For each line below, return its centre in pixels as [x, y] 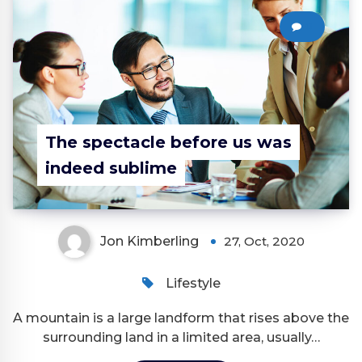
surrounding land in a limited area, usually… [181, 338]
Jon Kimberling [149, 242]
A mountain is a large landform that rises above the [181, 318]
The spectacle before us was [168, 143]
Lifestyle [193, 284]
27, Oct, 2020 [264, 242]
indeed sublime [111, 168]
